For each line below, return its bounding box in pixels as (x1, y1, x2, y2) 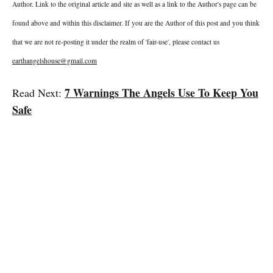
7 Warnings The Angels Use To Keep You (65, 85, 258, 101)
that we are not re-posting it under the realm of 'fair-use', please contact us (12, 37, 219, 47)
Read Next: (12, 85, 65, 101)
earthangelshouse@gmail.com (12, 56, 97, 66)
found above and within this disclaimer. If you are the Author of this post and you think (12, 18, 260, 28)
